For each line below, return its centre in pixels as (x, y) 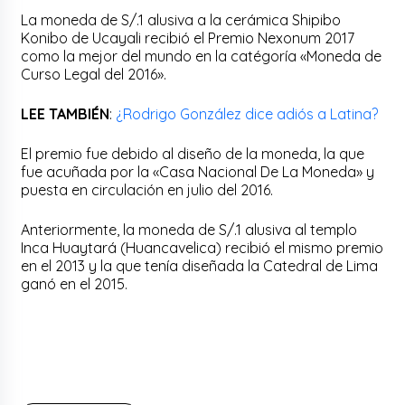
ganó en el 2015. (75, 283)
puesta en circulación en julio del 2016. (147, 189)
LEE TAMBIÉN (66, 113)
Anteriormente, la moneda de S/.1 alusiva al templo (189, 229)
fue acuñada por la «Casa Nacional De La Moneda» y (198, 171)
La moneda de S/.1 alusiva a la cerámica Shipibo (181, 19)
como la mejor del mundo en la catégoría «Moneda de (202, 56)
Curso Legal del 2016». (94, 74)
